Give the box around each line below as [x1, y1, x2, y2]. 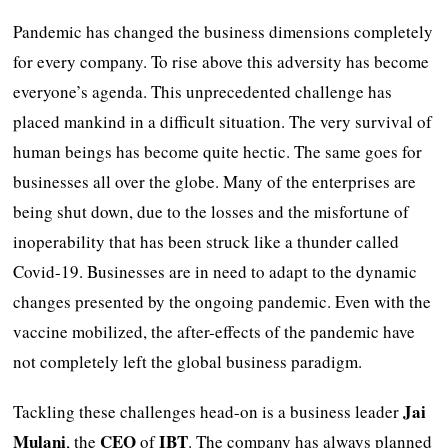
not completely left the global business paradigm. [13, 349, 363, 373]
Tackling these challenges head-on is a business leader [13, 399, 404, 423]
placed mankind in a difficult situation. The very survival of [13, 109, 433, 133]
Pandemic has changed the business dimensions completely [13, 19, 434, 43]
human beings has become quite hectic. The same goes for [13, 139, 423, 163]
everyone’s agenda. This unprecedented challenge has [13, 79, 393, 103]
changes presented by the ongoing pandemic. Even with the [13, 289, 432, 313]
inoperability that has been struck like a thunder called [13, 229, 400, 253]
